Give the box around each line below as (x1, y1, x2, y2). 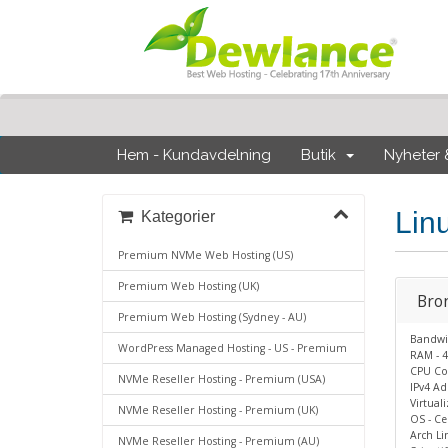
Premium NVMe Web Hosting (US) (118, 248, 293, 262)
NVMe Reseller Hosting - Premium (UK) (118, 403, 318, 417)
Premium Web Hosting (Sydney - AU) (118, 310, 306, 324)
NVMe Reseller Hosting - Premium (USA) (118, 372, 325, 386)
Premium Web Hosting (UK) (118, 279, 259, 293)
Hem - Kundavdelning (117, 146, 271, 164)
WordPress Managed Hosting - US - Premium (118, 341, 347, 355)
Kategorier (133, 208, 215, 225)
